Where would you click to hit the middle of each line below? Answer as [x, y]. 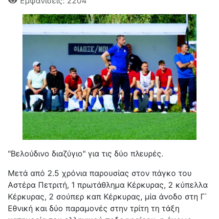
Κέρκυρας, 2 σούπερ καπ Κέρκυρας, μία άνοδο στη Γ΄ [107, 196]
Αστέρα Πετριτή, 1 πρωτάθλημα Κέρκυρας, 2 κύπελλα [108, 185]
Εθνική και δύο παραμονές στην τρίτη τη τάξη [94, 208]
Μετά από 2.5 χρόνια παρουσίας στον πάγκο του [100, 173]
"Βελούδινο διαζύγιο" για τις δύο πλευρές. [86, 153]
